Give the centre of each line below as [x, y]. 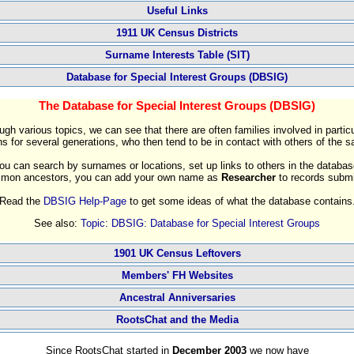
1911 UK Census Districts [177, 32]
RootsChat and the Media [177, 320]
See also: [57, 224]
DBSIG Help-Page [86, 201]
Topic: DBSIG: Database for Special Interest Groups [200, 224]
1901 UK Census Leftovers [177, 254]
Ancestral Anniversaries [177, 298]
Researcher [248, 178]
